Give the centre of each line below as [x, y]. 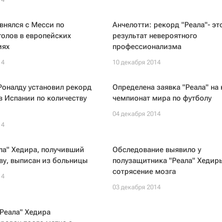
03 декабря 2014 [136, 187]
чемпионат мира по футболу [162, 98]
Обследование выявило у [157, 150]
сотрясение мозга [144, 171]
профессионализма [147, 47]
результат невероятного [155, 36]
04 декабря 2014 [136, 114]
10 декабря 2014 [136, 62]
